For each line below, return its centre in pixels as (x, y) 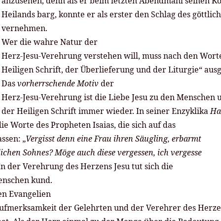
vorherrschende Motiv (58, 84)
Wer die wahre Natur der (50, 42)
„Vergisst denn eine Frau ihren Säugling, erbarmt (112, 139)
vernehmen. (24, 28)
